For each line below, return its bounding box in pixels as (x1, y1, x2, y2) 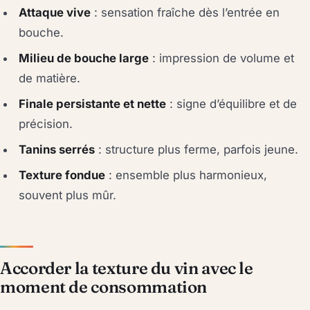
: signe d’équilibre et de (166, 96, 298, 111)
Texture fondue (19, 167, 106, 182)
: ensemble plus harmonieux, (105, 167, 268, 182)
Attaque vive (19, 5, 91, 19)
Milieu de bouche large (19, 51, 149, 65)
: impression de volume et (149, 51, 295, 65)
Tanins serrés (19, 142, 95, 156)
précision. (19, 116, 73, 131)
